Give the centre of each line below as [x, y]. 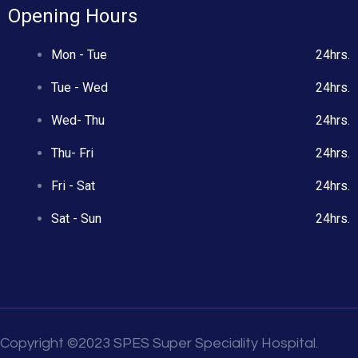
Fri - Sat [73, 186]
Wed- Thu [78, 121]
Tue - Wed [80, 88]
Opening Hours [73, 16]
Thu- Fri [72, 153]
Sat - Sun [76, 219]
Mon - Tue [79, 55]
